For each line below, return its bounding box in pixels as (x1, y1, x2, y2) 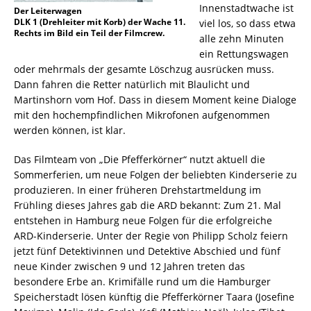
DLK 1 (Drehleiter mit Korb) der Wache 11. (14, 16, 185, 28)
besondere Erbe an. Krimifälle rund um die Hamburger (14, 275, 271, 289)
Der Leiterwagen (14, 5, 82, 17)
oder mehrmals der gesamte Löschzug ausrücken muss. (14, 62, 274, 76)
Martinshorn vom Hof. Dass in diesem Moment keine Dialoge (14, 93, 296, 107)
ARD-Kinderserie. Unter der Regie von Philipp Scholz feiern (14, 229, 288, 243)
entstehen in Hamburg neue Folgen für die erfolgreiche (14, 214, 272, 228)
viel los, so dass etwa (199, 17, 296, 31)
